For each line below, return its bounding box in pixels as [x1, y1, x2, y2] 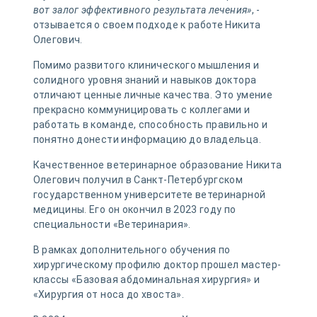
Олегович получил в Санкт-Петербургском [33, 174, 243, 186]
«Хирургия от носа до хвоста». [33, 289, 184, 301]
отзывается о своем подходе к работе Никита [33, 19, 261, 31]
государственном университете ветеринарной [33, 189, 266, 201]
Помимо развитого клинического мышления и [33, 59, 259, 71]
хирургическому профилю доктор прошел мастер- [33, 259, 282, 271]
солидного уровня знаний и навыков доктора [33, 74, 257, 86]
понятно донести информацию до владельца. [33, 134, 261, 146]
